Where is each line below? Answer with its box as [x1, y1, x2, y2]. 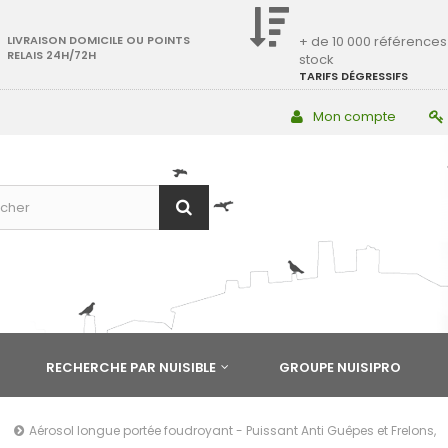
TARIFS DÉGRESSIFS [299, 68, 408, 84]
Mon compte [313, 107, 396, 126]
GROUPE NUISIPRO [279, 358, 401, 377]
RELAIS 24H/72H [6, 47, 96, 63]
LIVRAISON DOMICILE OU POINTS [6, 32, 190, 48]
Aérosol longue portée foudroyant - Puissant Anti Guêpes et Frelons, [29, 422, 436, 439]
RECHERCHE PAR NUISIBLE [46, 358, 216, 377]
